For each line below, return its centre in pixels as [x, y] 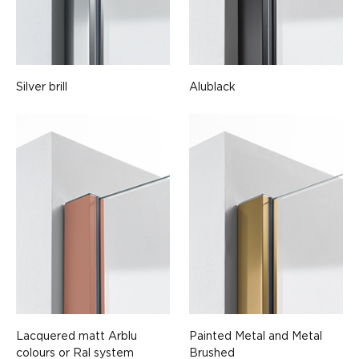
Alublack [212, 87]
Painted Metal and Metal [256, 336]
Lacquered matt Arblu [77, 336]
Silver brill [42, 87]
